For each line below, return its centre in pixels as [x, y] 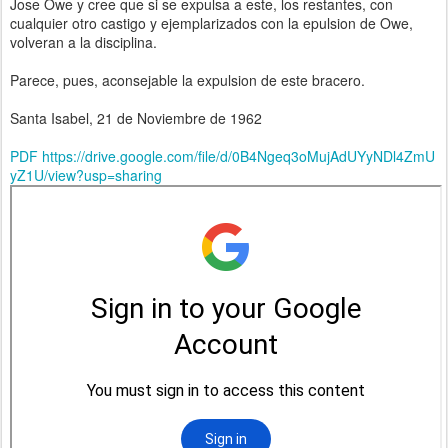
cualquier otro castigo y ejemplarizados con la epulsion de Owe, [211, 23]
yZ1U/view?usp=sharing [86, 175]
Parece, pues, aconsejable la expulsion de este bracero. [187, 80]
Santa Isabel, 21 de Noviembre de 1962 [136, 118]
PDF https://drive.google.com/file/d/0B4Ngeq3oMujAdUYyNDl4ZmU [222, 156]
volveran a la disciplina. [83, 42]
